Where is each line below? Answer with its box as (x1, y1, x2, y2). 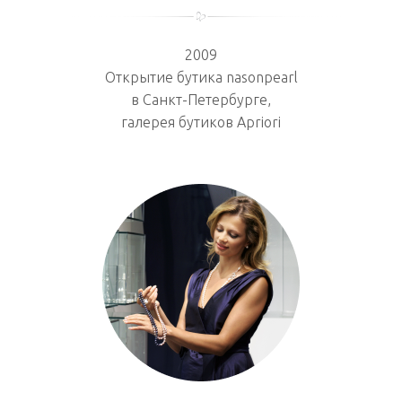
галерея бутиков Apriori (121, 113, 281, 130)
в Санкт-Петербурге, (131, 91, 271, 108)
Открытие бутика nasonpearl (104, 68, 298, 85)
